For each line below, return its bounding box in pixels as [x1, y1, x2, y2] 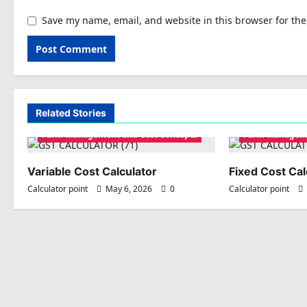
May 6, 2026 [103, 183, 154, 195]
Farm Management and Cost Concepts [42, 129, 197, 141]
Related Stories [36, 107, 106, 119]
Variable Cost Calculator [27, 164, 157, 179]
